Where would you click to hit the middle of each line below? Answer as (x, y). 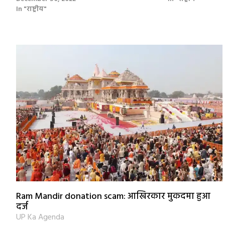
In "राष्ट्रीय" (31, 10)
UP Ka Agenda (40, 217)
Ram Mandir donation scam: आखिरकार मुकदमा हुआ (113, 196)
